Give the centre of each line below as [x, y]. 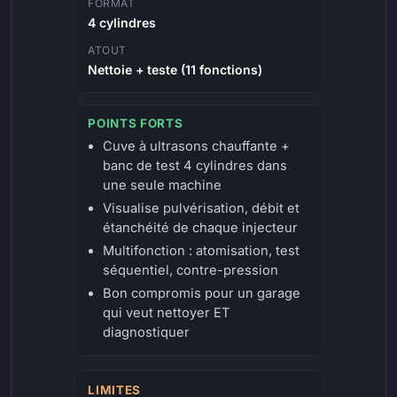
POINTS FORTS [136, 123]
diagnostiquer [147, 333]
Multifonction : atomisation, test [202, 251]
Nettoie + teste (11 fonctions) [175, 70]
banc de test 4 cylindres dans [195, 166]
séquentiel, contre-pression [191, 271]
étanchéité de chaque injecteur [201, 228]
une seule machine [163, 186]
